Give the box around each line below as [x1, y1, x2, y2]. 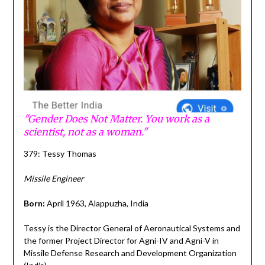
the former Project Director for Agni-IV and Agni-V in [23, 235, 219, 245]
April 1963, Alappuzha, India [44, 198, 148, 208]
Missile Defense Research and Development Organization [23, 247, 237, 258]
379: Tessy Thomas [23, 148, 96, 159]
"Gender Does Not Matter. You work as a [23, 112, 209, 125]
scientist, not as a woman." [23, 125, 147, 138]
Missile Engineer [23, 173, 84, 183]
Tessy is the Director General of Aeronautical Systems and [23, 222, 240, 233]
